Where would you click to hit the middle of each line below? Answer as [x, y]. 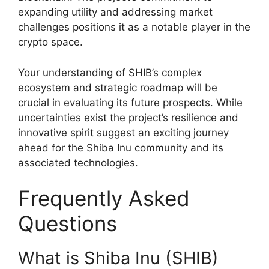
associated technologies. [78, 162]
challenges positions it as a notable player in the [134, 27]
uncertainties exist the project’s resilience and [128, 117]
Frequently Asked [104, 198]
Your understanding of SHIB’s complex [110, 72]
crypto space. [50, 42]
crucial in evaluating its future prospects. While [130, 102]
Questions [68, 224]
